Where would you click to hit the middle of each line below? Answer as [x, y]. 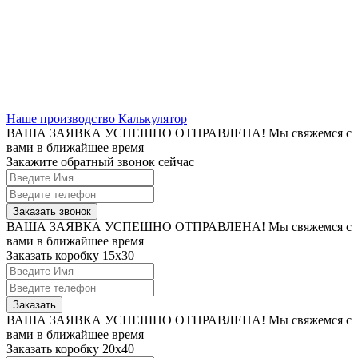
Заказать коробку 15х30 [70, 255]
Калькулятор [153, 118]
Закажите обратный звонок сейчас [100, 161]
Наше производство [62, 118]
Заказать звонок [52, 211]
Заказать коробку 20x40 [70, 348]
